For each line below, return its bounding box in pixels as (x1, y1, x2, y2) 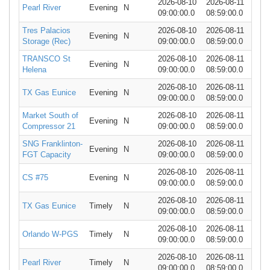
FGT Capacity (22, 149, 71, 159)
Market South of (22, 110, 78, 120)
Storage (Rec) (22, 36, 71, 46)
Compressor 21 (22, 121, 75, 131)
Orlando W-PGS (22, 229, 78, 239)
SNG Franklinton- (22, 139, 83, 148)
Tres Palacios (22, 25, 71, 35)
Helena (22, 64, 46, 74)
